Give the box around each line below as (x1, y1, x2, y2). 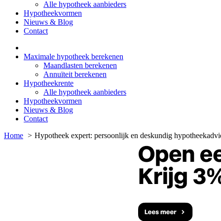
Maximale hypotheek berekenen (24, 52, 123, 61)
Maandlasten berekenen (43, 61, 117, 70)
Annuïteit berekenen (43, 70, 107, 79)
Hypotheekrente (24, 79, 74, 88)
